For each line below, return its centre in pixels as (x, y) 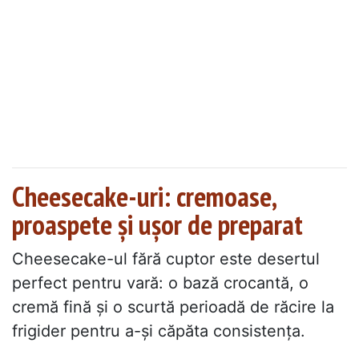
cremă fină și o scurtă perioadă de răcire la (173, 307)
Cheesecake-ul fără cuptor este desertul (166, 259)
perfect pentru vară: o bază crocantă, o (160, 283)
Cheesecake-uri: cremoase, (144, 197)
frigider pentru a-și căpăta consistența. (159, 331)
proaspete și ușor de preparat (157, 225)
